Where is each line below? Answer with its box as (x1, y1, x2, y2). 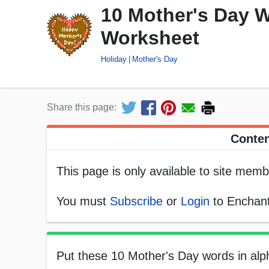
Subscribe (110, 195, 163, 208)
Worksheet (101, 27, 199, 49)
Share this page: (47, 102, 116, 113)
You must (56, 195, 110, 208)
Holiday (101, 54, 127, 64)
